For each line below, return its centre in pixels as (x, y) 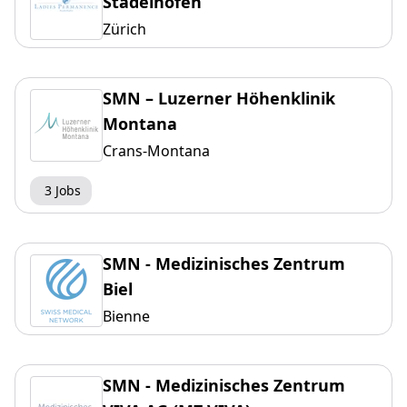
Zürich (124, 30)
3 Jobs (63, 191)
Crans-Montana (156, 151)
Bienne (126, 317)
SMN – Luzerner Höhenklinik (219, 99)
